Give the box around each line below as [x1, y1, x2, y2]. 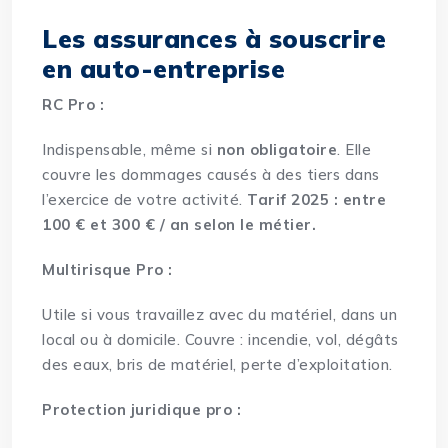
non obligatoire [216, 140, 338, 160]
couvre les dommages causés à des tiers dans [42, 165, 380, 185]
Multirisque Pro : [42, 260, 173, 280]
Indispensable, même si [42, 140, 217, 160]
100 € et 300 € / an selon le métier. [42, 215, 317, 235]
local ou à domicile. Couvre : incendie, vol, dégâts [42, 330, 399, 350]
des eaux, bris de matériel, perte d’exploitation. [42, 355, 393, 375]
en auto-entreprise [42, 53, 286, 85]
